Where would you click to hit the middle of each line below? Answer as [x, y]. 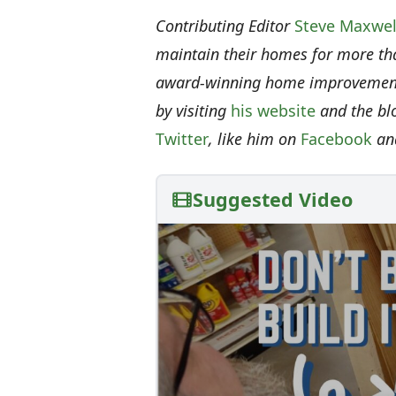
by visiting [193, 111]
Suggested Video [273, 200]
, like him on [255, 139]
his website [273, 111]
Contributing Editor [225, 26]
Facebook [336, 139]
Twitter [182, 139]
